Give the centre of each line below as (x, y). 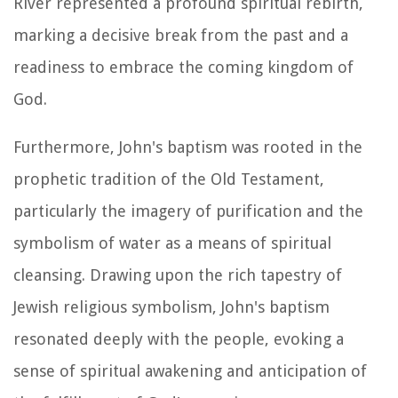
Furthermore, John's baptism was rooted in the (188, 147)
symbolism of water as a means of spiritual (172, 243)
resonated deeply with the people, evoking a (179, 338)
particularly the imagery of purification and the (188, 211)
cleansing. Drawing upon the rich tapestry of (178, 275)
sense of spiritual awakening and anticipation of (190, 370)
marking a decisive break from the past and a (181, 35)
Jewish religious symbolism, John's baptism (171, 306)
